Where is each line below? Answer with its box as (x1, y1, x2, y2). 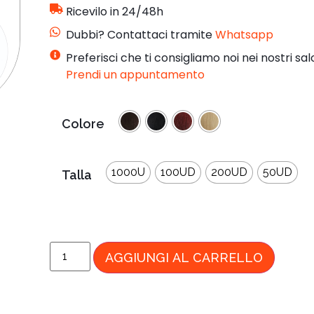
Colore (61, 116, 104, 131)
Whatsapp (215, 26, 274, 43)
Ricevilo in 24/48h (66, 3, 164, 20)
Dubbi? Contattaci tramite (66, 26, 216, 43)
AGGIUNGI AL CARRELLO (104, 250, 263, 266)
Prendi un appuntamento (66, 66, 205, 83)
